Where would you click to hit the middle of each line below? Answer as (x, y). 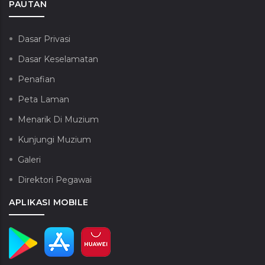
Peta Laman (43, 100)
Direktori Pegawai (55, 180)
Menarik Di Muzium (58, 120)
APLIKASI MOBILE (49, 203)
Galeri (29, 160)
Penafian (36, 80)
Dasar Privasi (44, 39)
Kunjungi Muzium (54, 140)
